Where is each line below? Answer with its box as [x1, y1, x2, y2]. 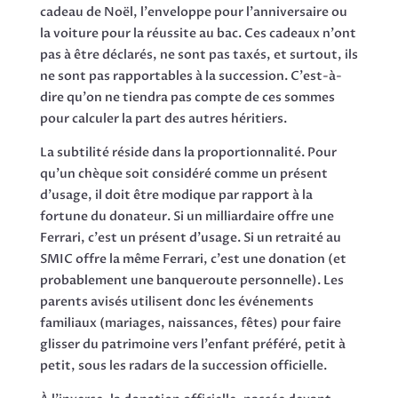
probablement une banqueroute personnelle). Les [39, 271, 344, 289]
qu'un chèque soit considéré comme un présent [39, 164, 328, 182]
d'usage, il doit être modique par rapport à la [39, 186, 313, 203]
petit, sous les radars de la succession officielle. [39, 356, 327, 374]
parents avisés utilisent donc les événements [39, 292, 314, 310]
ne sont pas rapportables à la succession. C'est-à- [39, 67, 342, 84]
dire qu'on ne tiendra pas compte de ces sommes [39, 88, 335, 106]
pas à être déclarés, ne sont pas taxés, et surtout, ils [39, 45, 358, 63]
